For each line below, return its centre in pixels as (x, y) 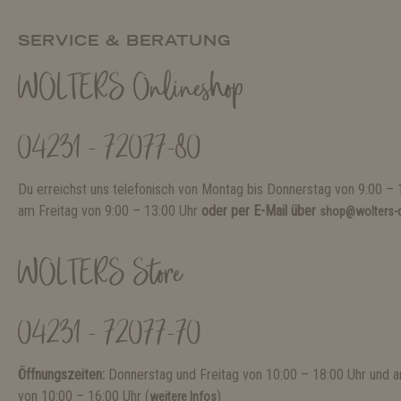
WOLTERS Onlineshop (131, 91)
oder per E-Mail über (260, 211)
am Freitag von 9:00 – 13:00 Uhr (110, 211)
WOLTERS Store (100, 276)
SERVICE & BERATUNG (124, 41)
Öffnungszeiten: (63, 375)
